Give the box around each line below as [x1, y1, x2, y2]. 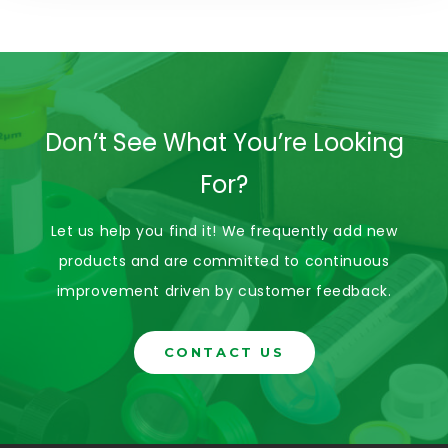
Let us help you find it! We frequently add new [50, 221, 398, 241]
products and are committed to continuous [58, 251, 390, 271]
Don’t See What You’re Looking [44, 126, 404, 159]
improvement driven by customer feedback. [56, 281, 392, 301]
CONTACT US [163, 344, 285, 360]
